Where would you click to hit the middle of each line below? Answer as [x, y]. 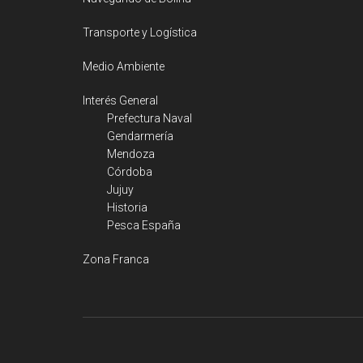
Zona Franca [116, 259]
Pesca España [144, 225]
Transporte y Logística [140, 32]
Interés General [120, 100]
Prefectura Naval [149, 118]
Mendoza [131, 154]
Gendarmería [140, 136]
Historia [127, 207]
